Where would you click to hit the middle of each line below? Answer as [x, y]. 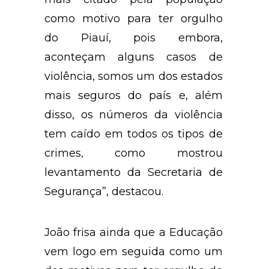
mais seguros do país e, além [134, 96]
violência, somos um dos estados [134, 77]
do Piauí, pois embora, [134, 38]
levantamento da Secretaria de [134, 173]
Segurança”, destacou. [104, 192]
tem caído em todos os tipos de [134, 134]
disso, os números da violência [134, 115]
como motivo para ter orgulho [134, 19]
